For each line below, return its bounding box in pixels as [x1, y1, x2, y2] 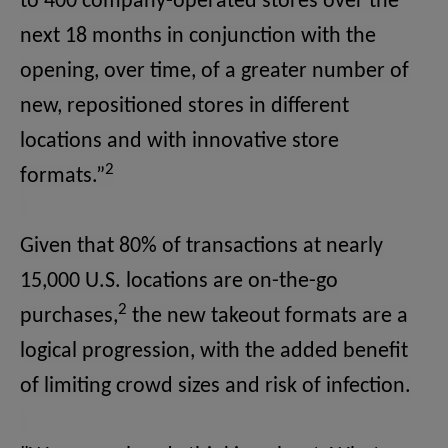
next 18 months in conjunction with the [20, 25, 376, 49]
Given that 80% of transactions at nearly [20, 235, 383, 259]
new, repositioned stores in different [20, 95, 349, 119]
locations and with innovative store [20, 130, 339, 154]
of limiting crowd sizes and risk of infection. [20, 375, 411, 399]
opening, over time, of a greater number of [20, 60, 409, 84]
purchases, [20, 305, 118, 329]
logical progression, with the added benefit [20, 340, 408, 364]
